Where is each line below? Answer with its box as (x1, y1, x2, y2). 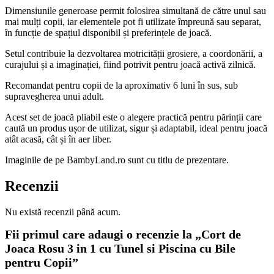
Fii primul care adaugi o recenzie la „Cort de (5, 228, 241, 242)
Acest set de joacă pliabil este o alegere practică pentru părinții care (5, 112, 262, 123)
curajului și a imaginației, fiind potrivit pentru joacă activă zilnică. (5, 59, 256, 70)
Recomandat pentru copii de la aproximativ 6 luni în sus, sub (5, 80, 238, 91)
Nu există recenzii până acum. (5, 207, 120, 218)
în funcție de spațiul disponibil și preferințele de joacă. (5, 28, 212, 39)
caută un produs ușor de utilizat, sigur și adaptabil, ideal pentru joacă (5, 123, 267, 134)
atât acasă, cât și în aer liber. (5, 134, 111, 145)
